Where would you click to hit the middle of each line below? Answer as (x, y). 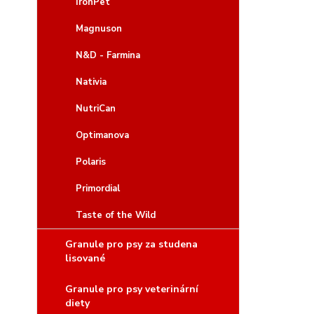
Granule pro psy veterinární (132, 289)
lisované (85, 258)
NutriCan (96, 109)
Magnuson (99, 29)
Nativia (91, 82)
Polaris (91, 162)
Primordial (98, 189)
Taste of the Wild (116, 215)
